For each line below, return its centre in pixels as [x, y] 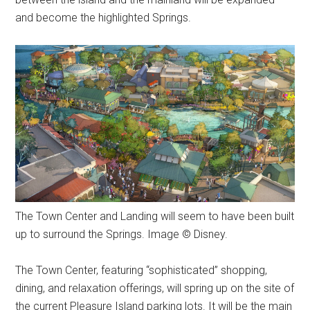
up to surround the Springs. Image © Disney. [122, 235]
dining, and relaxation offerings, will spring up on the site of [155, 289]
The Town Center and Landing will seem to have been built [155, 217]
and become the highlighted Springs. [103, 18]
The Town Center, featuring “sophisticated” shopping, [142, 271]
